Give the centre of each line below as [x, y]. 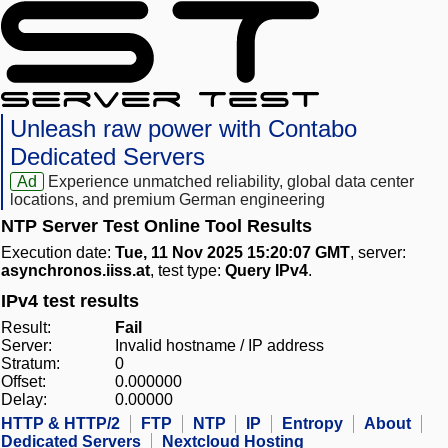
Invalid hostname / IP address [219, 346]
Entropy [312, 424]
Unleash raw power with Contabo [183, 129]
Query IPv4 [266, 271]
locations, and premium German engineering [167, 200]
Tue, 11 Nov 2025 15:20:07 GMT [232, 253]
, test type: [187, 271]
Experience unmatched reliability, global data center [231, 182]
